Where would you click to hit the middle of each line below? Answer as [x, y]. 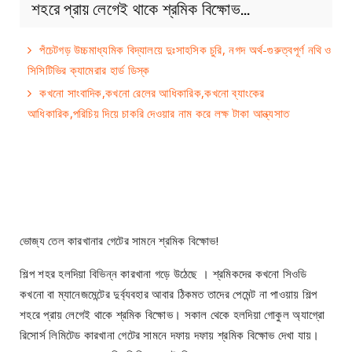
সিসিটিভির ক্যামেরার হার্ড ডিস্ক [89, 70]
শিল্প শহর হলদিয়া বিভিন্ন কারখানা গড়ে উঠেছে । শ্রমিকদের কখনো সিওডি [163, 273]
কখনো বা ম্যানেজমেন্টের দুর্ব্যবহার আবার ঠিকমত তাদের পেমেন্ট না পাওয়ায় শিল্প [169, 293]
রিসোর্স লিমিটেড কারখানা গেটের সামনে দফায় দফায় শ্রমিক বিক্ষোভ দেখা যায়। [170, 334]
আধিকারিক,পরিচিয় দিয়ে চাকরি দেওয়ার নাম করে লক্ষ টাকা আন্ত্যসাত [159, 113]
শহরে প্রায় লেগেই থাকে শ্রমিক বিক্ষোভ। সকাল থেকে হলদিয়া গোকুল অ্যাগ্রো [172, 314]
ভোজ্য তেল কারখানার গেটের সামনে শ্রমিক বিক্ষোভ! [119, 240]
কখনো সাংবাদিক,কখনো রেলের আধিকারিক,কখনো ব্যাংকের [152, 92]
